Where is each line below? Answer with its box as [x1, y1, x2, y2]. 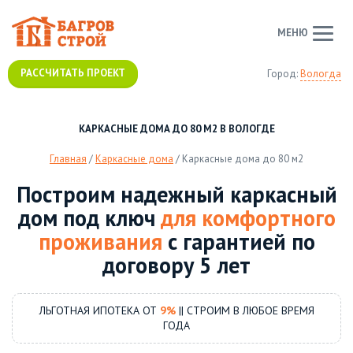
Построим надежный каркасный [16, 180, 337, 210]
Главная [50, 152, 87, 166]
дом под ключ [17, 203, 161, 233]
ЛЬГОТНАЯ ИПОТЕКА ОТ [39, 303, 160, 318]
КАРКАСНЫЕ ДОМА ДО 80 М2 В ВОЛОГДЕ [78, 121, 275, 136]
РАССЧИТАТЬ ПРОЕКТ [20, 66, 125, 80]
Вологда [300, 67, 341, 80]
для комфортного [160, 203, 336, 233]
